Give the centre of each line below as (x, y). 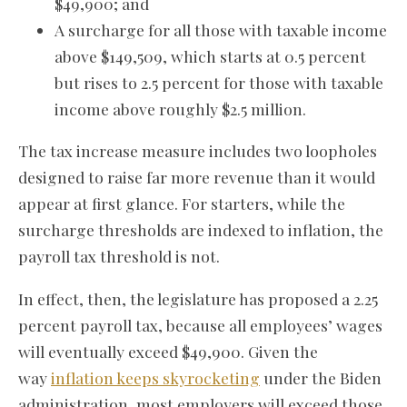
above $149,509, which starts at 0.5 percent (210, 55)
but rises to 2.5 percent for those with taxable (219, 82)
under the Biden (321, 378)
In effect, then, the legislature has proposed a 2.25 (198, 299)
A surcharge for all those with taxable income (221, 29)
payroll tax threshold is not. (119, 256)
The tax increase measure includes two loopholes (198, 151)
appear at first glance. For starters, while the (182, 203)
